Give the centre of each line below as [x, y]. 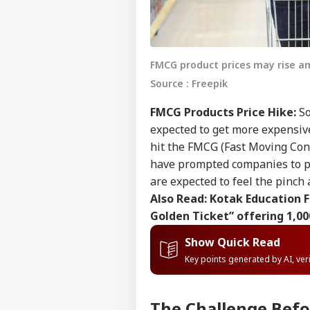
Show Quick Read [232, 242]
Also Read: [180, 198]
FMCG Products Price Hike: [223, 112]
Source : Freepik [189, 83]
